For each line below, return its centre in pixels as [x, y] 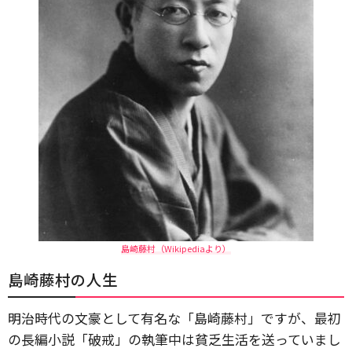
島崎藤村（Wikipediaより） [176, 248]
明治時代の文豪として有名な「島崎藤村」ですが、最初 [174, 318]
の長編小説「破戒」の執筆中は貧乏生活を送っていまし [174, 339]
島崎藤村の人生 [63, 279]
